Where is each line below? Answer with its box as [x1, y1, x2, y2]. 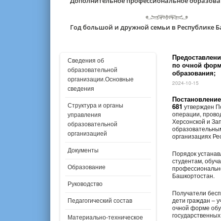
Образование [68, 164, 106, 171]
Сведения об [68, 57, 104, 65]
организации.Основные [68, 76, 134, 83]
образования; [172, 68, 216, 78]
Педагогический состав [68, 197, 132, 205]
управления [68, 111, 101, 119]
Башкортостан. [172, 171, 215, 180]
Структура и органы [68, 102, 123, 110]
